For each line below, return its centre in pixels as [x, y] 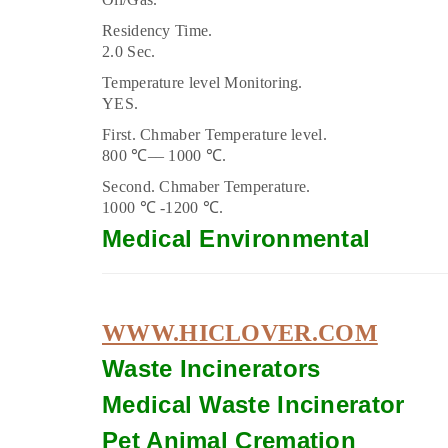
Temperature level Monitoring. [202, 82]
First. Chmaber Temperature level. [214, 134]
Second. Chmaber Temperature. [206, 186]
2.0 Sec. [129, 51]
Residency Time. [157, 30]
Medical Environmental [236, 238]
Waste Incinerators [211, 368]
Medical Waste [190, 404]
